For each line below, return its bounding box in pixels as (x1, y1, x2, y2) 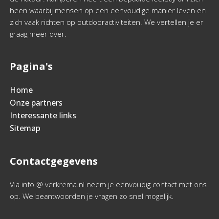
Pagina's (10, 60, 53, 73)
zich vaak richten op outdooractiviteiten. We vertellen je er (10, 17, 203, 27)
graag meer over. (10, 29, 66, 39)
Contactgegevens (10, 154, 98, 168)
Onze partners (10, 97, 63, 108)
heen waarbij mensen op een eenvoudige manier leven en (10, 5, 206, 15)
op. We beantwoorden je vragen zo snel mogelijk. (10, 191, 174, 201)
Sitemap (10, 123, 40, 133)
